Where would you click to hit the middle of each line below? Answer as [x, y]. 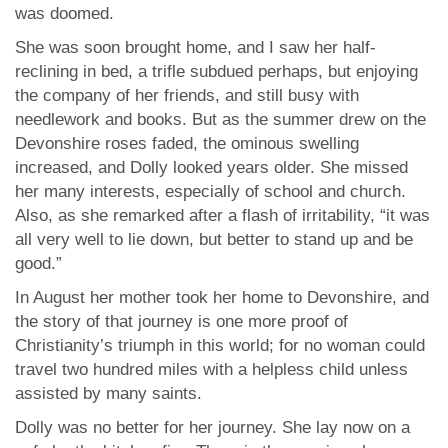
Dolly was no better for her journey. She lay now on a [212, 427]
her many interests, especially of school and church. [210, 191]
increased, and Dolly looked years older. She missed [211, 167]
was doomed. [64, 13]
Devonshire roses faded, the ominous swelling [187, 143]
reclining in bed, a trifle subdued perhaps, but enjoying [216, 71]
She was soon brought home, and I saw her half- [195, 47]
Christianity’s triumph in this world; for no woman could [220, 345]
